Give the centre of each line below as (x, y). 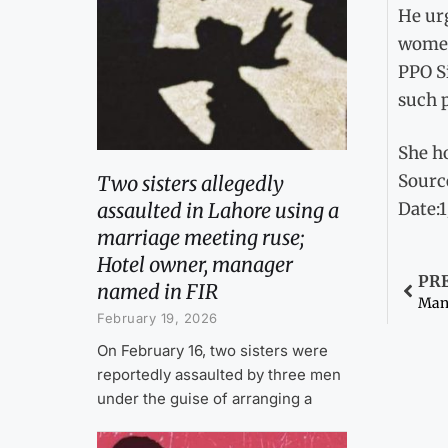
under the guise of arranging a (204, 398)
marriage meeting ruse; (200, 237)
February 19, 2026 (157, 317)
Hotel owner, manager (195, 264)
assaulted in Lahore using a (218, 210)
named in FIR (157, 291)
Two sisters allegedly (190, 183)
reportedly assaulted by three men (219, 374)
